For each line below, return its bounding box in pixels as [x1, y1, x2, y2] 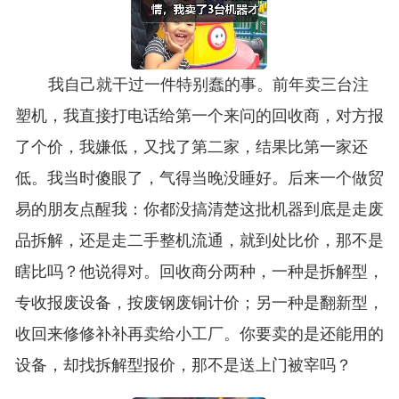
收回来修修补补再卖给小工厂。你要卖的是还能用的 [14, 325, 384, 344]
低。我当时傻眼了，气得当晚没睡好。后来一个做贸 [14, 169, 384, 188]
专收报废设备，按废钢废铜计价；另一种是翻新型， [14, 294, 384, 313]
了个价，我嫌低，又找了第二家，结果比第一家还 [14, 138, 368, 157]
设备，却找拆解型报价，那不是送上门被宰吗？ [14, 356, 352, 375]
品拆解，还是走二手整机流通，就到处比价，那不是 [14, 232, 384, 250]
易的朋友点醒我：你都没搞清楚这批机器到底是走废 [14, 200, 384, 219]
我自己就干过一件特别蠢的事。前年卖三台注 [47, 76, 369, 94]
